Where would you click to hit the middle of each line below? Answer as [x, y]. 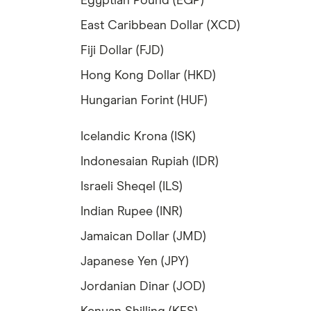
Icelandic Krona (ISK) [138, 137]
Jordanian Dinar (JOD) [143, 287]
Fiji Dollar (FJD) [122, 51]
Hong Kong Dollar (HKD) [148, 76]
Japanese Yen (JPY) [135, 262]
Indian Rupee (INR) [132, 212]
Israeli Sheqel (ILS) [132, 187]
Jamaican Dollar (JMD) [143, 237]
